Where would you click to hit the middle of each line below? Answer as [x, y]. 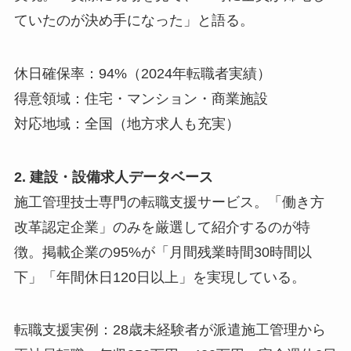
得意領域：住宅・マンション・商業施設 [141, 98]
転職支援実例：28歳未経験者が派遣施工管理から [170, 330]
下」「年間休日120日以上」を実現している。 [159, 277]
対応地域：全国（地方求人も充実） [127, 123]
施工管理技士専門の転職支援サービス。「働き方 [169, 202]
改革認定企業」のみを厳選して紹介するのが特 [162, 227]
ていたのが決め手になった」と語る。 [134, 20]
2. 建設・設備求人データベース [113, 177]
